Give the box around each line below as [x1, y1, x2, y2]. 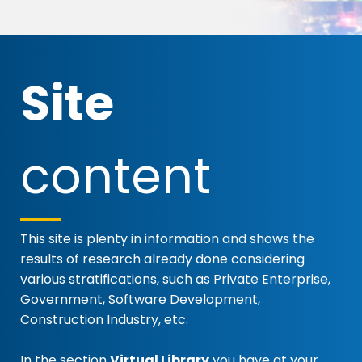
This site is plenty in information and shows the [20, 229, 314, 248]
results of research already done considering [20, 249, 305, 268]
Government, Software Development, [20, 289, 260, 309]
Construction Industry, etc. [20, 309, 188, 329]
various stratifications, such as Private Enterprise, [20, 269, 330, 288]
